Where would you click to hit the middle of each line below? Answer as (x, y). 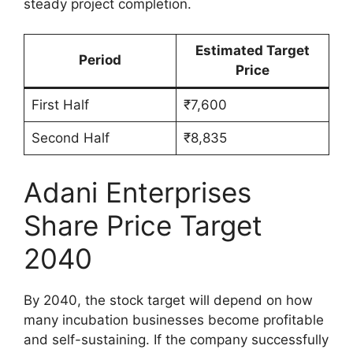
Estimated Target (253, 51)
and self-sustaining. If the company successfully (176, 339)
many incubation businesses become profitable (174, 320)
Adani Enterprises (137, 192)
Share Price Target (143, 225)
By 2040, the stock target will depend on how (168, 300)
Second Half (70, 138)
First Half (60, 105)
